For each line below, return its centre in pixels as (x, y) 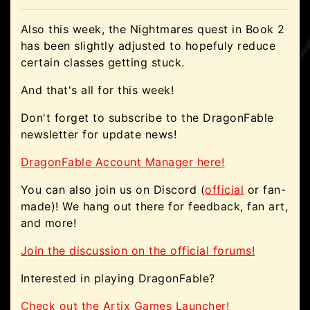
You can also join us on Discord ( (113, 189)
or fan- (265, 189)
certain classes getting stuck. (103, 62)
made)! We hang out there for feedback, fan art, (155, 206)
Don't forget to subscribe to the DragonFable (147, 117)
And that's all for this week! (98, 90)
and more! (49, 222)
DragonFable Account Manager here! (123, 162)
